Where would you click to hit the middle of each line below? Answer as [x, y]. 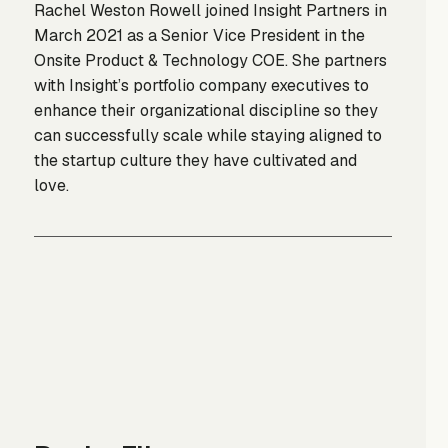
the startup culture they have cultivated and [195, 160]
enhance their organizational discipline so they [205, 110]
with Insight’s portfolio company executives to [201, 85]
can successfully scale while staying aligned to [207, 135]
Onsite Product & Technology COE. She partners [210, 60]
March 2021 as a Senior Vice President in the [199, 35]
